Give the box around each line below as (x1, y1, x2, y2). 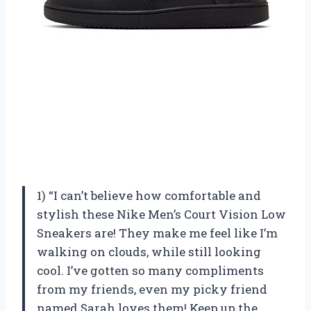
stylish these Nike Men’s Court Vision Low (37, 205, 286, 222)
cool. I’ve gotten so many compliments (37, 262, 264, 278)
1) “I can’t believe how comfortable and (37, 187, 261, 203)
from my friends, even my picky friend (37, 280, 267, 297)
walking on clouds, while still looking (37, 243, 261, 260)
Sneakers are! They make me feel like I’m (37, 224, 278, 241)
